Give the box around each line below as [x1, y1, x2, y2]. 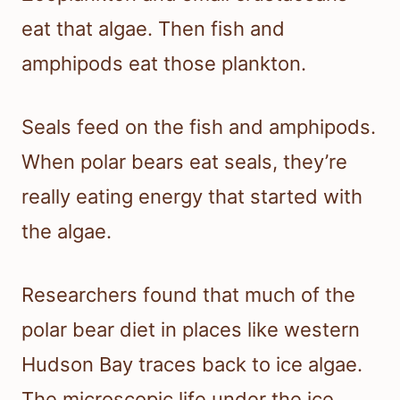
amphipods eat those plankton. [21, 52, 306, 76]
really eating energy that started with [21, 185, 362, 209]
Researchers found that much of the [21, 283, 355, 307]
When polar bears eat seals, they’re [21, 150, 347, 174]
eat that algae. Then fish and [21, 17, 285, 41]
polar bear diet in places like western [21, 318, 360, 342]
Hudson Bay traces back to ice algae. [21, 353, 362, 377]
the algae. [21, 220, 112, 244]
